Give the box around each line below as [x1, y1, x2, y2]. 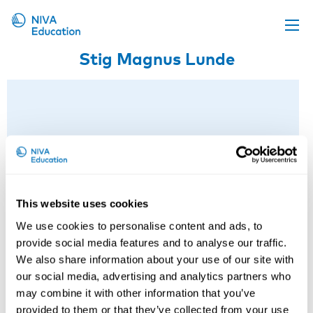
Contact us [11, 188, 70, 203]
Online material [11, 108, 94, 122]
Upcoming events [11, 54, 104, 68]
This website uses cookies [16, 197, 149, 210]
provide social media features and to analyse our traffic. [16, 236, 287, 249]
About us [11, 161, 59, 176]
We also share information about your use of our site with [16, 253, 294, 265]
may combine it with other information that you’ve [16, 286, 256, 299]
